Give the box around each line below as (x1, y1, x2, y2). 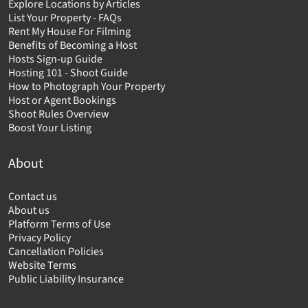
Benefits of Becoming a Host (8, 38, 137, 54)
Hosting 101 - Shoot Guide (8, 65, 128, 81)
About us (8, 203, 49, 219)
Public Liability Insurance (8, 272, 124, 287)
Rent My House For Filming (8, 24, 131, 40)
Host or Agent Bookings (8, 93, 116, 109)
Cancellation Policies (8, 244, 104, 260)
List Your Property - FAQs (8, 10, 122, 26)
